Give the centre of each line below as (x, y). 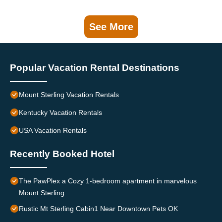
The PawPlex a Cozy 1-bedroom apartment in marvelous (108, 181)
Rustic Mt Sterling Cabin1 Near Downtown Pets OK (98, 209)
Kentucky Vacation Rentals (60, 113)
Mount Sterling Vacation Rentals (69, 95)
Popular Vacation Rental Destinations (95, 68)
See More (111, 27)
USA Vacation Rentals (53, 131)
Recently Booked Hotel (62, 154)
